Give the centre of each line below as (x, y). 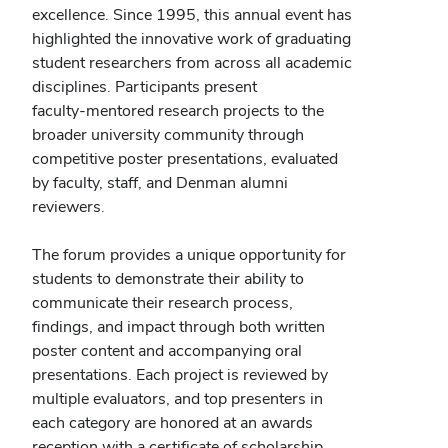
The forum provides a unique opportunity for (189, 254)
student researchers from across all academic (192, 62)
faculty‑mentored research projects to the (178, 110)
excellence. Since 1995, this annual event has (192, 14)
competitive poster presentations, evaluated (185, 158)
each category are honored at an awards (172, 422)
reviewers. (68, 206)
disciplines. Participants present (144, 86)
